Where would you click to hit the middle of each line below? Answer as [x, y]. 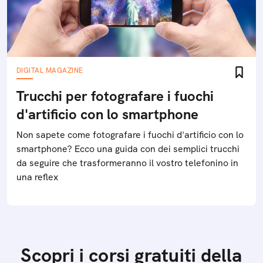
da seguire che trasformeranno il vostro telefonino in [127, 163]
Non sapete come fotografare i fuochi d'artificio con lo [130, 135]
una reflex [37, 177]
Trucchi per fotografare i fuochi [115, 96]
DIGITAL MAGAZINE [50, 70]
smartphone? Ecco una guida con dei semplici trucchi [128, 149]
